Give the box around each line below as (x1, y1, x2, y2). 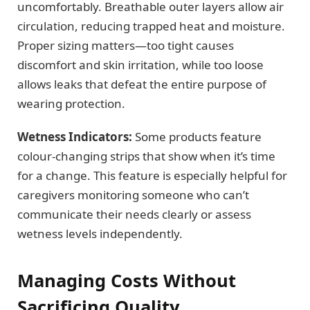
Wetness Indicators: (17, 128, 132, 145)
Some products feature (132, 128, 262, 145)
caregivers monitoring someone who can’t (17, 186, 249, 203)
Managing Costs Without (17, 268, 236, 293)
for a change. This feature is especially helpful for (17, 167, 287, 183)
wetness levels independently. (17, 225, 183, 241)
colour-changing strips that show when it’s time (17, 147, 275, 164)
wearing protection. (17, 95, 125, 111)
